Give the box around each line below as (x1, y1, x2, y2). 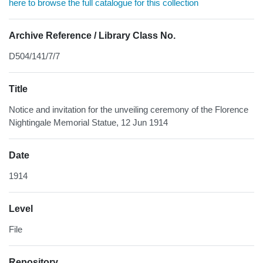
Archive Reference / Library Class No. (9, 31, 176, 41)
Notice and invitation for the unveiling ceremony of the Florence (9, 104, 248, 115)
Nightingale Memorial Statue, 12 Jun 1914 (9, 117, 168, 128)
